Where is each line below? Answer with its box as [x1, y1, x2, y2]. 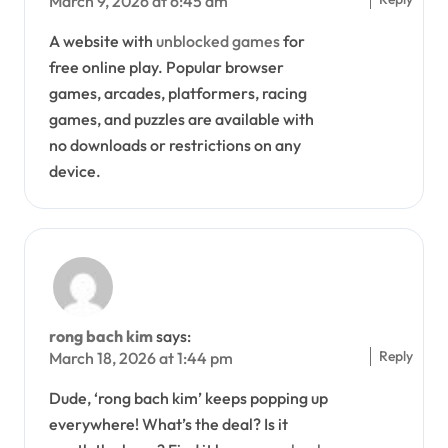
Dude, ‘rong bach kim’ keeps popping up [49, 387, 328, 408]
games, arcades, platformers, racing [49, 82, 307, 103]
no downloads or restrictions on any [49, 134, 301, 155]
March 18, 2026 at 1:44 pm [49, 347, 233, 368]
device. [49, 160, 101, 181]
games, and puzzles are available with [49, 108, 314, 129]
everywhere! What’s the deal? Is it [49, 413, 288, 434]
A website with [49, 30, 156, 51]
